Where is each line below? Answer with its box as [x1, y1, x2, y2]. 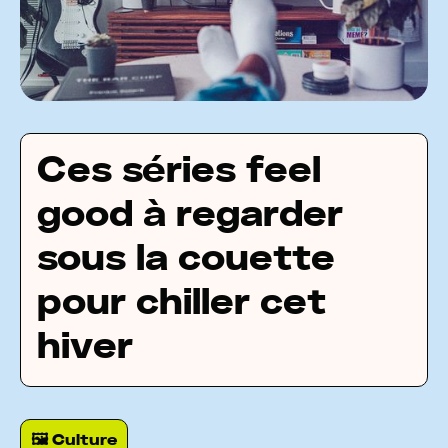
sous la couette [37, 241, 335, 278]
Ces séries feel [37, 153, 321, 190]
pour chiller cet [37, 285, 326, 322]
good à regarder [37, 197, 343, 234]
